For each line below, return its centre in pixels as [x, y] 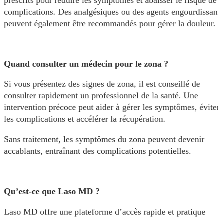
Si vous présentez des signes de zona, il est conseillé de [102, 84]
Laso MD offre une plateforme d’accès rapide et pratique [105, 211]
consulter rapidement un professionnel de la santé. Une [101, 96]
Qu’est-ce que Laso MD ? [52, 191]
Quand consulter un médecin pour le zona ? [86, 64]
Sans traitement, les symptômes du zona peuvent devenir [104, 139]
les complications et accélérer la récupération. [85, 119]
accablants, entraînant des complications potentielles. [98, 151]
